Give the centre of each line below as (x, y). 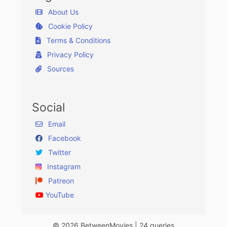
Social (48, 108)
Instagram (63, 167)
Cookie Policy (69, 26)
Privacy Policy (69, 55)
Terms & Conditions (78, 41)
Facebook (64, 138)
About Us (62, 12)
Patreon (60, 181)
